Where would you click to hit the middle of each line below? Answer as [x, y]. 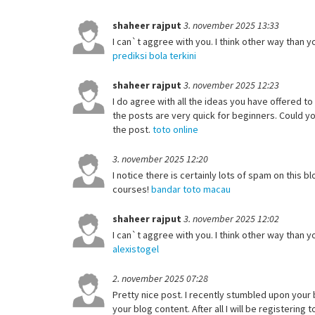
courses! [132, 189]
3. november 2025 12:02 [231, 218]
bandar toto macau [191, 189]
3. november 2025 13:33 [231, 25]
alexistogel [136, 249]
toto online [175, 129]
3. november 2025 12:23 [231, 85]
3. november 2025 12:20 [160, 159]
